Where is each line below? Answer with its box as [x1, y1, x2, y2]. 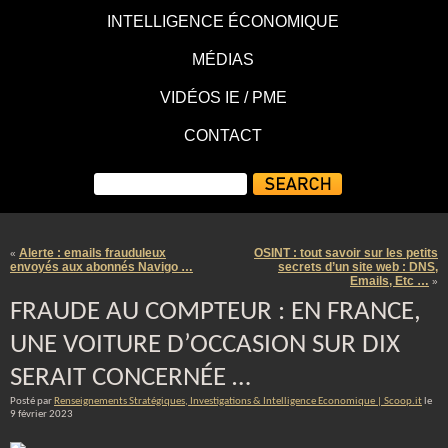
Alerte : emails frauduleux [19, 246, 166, 260]
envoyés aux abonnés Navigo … [10, 260, 193, 274]
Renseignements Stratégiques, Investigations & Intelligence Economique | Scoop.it [54, 396, 422, 407]
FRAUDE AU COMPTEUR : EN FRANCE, [10, 299, 421, 326]
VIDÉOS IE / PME [159, 89, 287, 106]
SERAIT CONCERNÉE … [10, 365, 251, 392]
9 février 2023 [10, 409, 73, 420]
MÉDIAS [192, 51, 254, 68]
